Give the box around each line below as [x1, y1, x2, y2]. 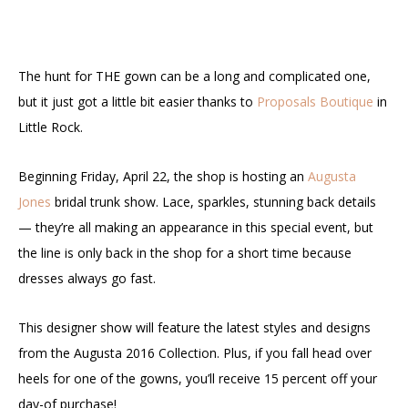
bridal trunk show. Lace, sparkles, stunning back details [51, 192, 376, 210]
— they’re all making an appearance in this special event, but [18, 218, 373, 236]
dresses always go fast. [18, 269, 156, 287]
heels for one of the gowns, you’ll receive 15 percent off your [18, 369, 377, 387]
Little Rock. [18, 117, 83, 136]
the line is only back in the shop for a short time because [18, 243, 352, 261]
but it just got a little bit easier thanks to [18, 92, 257, 110]
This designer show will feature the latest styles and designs [18, 318, 371, 336]
